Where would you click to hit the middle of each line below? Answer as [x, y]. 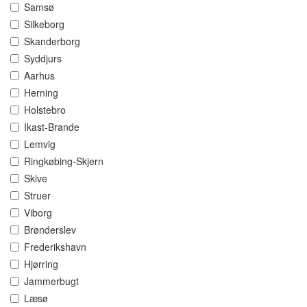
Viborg [38, 213]
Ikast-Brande [52, 127]
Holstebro [45, 110]
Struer [37, 196]
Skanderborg [52, 41]
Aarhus [39, 76]
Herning [41, 93]
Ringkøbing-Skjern [64, 161]
